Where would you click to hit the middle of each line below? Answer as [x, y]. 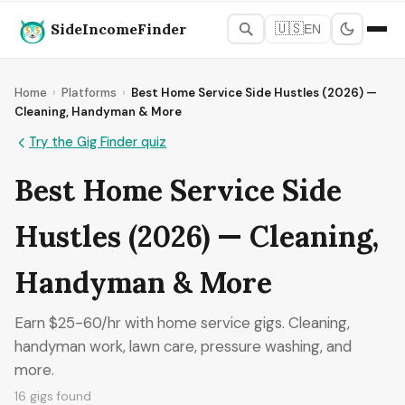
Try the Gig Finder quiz [98, 142]
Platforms [89, 93]
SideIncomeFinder [118, 28]
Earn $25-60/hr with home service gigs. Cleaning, [182, 323]
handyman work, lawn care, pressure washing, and [183, 346]
